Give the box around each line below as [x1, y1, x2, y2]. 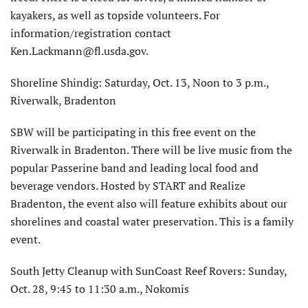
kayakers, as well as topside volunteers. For [10, 8, 220, 23]
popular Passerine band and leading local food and [10, 160, 258, 176]
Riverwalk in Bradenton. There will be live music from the [10, 142, 292, 158]
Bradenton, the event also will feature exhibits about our [10, 196, 287, 212]
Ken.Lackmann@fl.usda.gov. [10, 43, 148, 59]
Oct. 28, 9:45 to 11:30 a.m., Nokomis [10, 281, 189, 297]
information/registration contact [10, 25, 171, 41]
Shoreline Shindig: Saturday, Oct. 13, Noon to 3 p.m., [10, 75, 269, 91]
